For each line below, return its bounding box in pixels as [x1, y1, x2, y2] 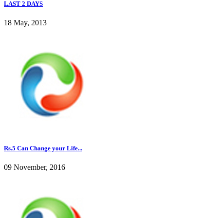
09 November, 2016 [4, 163, 65, 172]
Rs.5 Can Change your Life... [4, 144, 82, 152]
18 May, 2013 [4, 18, 47, 27]
